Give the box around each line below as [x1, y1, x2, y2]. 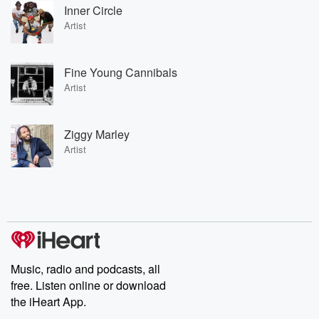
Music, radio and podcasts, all [11, 261, 160, 277]
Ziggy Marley [64, 125, 130, 142]
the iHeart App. [11, 293, 86, 310]
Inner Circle [64, 1, 122, 19]
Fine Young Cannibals [64, 63, 177, 80]
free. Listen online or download [11, 277, 166, 293]
